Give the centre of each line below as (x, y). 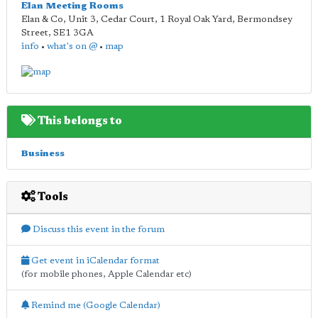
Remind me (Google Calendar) (95, 305)
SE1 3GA (73, 33)
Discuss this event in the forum (98, 229)
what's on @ (72, 46)
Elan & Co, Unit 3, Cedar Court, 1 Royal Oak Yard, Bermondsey (157, 20)
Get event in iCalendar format (94, 261)
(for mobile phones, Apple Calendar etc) (106, 274)
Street (35, 33)
